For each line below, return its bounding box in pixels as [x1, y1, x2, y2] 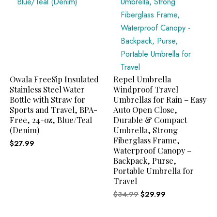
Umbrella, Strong [113, 124, 178, 135]
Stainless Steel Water [10, 83, 85, 94]
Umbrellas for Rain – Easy [113, 93, 206, 105]
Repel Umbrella [113, 73, 171, 84]
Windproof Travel [113, 83, 178, 94]
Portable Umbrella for [113, 165, 194, 176]
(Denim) [10, 124, 39, 135]
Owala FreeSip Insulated [10, 73, 99, 84]
